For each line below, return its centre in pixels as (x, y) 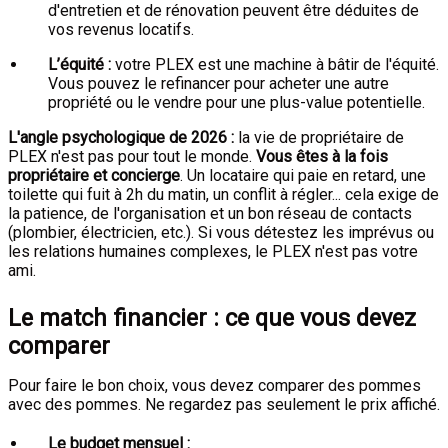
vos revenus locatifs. (121, 29)
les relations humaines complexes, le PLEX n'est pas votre (213, 251)
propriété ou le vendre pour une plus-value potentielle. (236, 102)
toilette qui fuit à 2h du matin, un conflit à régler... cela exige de (223, 194)
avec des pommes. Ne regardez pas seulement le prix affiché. (224, 404)
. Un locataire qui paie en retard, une (303, 175)
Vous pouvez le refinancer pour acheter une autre (218, 83)
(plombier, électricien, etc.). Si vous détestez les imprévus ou (221, 232)
